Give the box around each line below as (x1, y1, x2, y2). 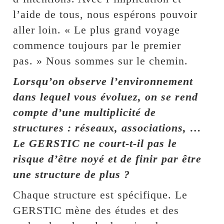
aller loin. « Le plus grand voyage (13, 23, 180, 36)
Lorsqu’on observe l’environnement (13, 75, 193, 87)
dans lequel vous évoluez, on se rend (13, 90, 198, 103)
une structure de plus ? (13, 168, 130, 180)
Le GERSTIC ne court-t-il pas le (13, 137, 177, 149)
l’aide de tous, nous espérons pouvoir (13, 8, 198, 20)
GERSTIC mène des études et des (13, 204, 179, 216)
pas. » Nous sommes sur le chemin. (13, 54, 188, 67)
